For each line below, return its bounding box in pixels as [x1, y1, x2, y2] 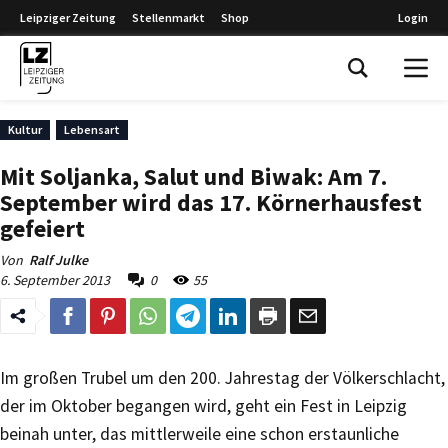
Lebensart [64, 122, 120, 137]
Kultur [8, 122, 42, 137]
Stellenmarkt [132, 10, 205, 25]
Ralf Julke [29, 251, 88, 269]
